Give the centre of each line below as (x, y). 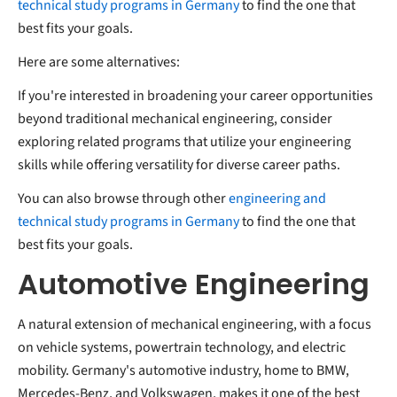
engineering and (277, 198)
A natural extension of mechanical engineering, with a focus (195, 324)
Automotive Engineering (194, 284)
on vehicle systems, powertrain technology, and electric (182, 347)
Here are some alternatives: (99, 62)
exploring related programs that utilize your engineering (184, 141)
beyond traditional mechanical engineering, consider (175, 118)
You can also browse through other (123, 198)
